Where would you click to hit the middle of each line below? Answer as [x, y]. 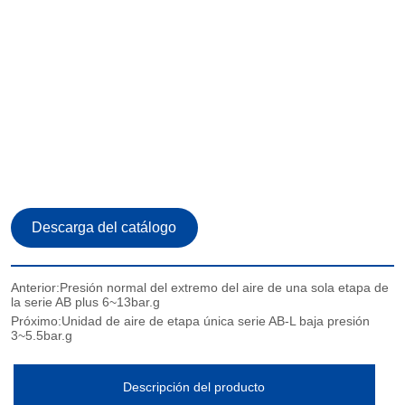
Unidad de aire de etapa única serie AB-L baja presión [216, 320]
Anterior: [36, 287]
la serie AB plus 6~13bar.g [86, 301]
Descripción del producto [194, 387]
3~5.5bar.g [42, 335]
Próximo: [37, 320]
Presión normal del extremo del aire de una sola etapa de [225, 287]
